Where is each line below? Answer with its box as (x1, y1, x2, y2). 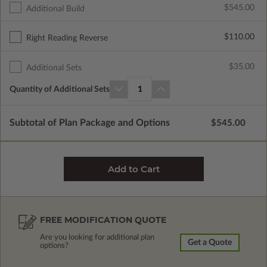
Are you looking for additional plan (40, 234, 154, 242)
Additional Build (26, 4, 85, 13)
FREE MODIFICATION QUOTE (40, 215, 166, 226)
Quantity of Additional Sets (10, 85, 110, 94)
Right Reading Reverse (26, 34, 108, 43)
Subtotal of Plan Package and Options (10, 118, 170, 128)
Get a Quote (188, 238, 232, 247)
